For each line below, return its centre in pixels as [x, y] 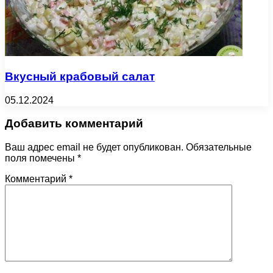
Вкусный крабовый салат [80, 77]
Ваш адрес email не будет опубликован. [94, 147]
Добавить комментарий [74, 124]
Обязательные [219, 147]
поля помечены [41, 158]
